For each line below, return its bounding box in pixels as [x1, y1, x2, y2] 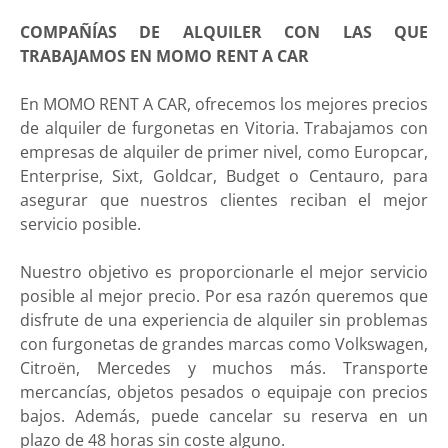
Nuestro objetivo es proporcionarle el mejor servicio [20, 261, 428, 284]
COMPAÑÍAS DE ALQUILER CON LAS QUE [20, 21, 428, 44]
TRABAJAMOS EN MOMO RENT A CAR [20, 45, 309, 68]
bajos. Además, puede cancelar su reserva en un [20, 405, 428, 428]
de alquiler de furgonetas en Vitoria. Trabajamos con [20, 117, 428, 140]
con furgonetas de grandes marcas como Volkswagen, [20, 333, 428, 356]
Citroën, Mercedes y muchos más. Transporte [20, 357, 428, 380]
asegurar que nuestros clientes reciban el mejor [20, 189, 428, 212]
